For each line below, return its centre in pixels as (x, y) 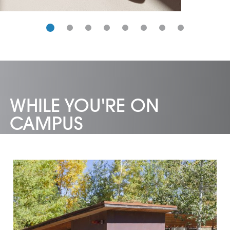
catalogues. (46, 8)
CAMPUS (46, 124)
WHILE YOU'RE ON (85, 106)
